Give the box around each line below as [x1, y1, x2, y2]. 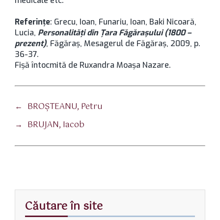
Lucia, [15, 27, 38, 38]
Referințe [15, 17, 50, 27]
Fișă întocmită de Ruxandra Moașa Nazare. [15, 60, 171, 70]
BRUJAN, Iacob [27, 118, 84, 132]
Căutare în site [25, 197, 103, 216]
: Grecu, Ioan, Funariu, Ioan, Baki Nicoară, [50, 17, 196, 27]
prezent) [15, 38, 46, 49]
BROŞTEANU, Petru [27, 100, 103, 113]
